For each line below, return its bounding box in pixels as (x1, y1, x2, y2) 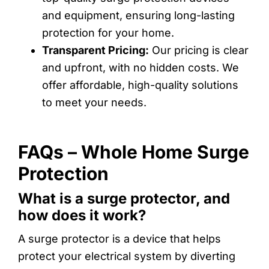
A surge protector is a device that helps (18, 232, 221, 245)
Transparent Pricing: (42, 43, 149, 56)
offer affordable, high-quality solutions (42, 78, 238, 91)
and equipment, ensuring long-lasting (42, 8, 235, 22)
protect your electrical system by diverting (18, 249, 235, 262)
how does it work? (18, 206, 146, 224)
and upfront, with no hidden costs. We (42, 61, 239, 74)
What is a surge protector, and (18, 189, 230, 207)
